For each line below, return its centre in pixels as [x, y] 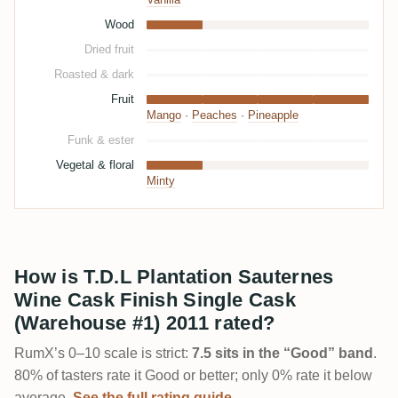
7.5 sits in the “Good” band [283, 354]
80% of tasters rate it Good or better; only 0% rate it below [193, 376]
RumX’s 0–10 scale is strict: [103, 354]
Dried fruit [109, 50]
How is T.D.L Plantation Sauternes [174, 277]
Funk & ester [101, 140]
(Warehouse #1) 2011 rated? [145, 323]
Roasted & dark [94, 75]
